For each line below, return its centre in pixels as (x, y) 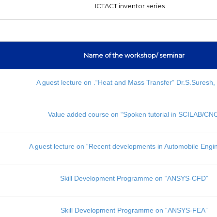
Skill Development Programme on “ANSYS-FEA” (134, 210)
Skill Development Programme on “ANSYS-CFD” (134, 178)
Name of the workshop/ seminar (134, 55)
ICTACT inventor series (130, 6)
